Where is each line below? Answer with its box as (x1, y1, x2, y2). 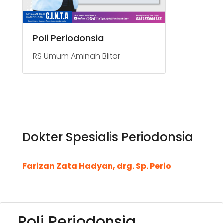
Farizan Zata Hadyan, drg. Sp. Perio (22, 160, 171, 172)
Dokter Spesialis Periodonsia (22, 128, 193, 145)
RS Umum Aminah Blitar (33, 50, 120, 62)
